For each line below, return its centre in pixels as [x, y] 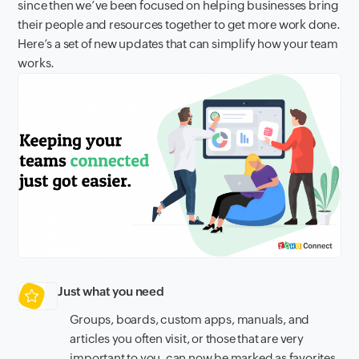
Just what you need [111, 292]
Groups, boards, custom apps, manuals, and [190, 319]
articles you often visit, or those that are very [187, 338]
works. [36, 63]
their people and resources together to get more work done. [179, 24]
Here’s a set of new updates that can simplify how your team [178, 44]
